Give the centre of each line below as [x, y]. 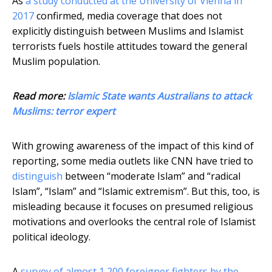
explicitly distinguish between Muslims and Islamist [128, 31]
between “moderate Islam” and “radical [151, 176]
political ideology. [51, 237]
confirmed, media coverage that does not [128, 16]
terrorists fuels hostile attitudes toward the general [130, 46]
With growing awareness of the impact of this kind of [133, 146]
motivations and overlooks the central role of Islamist [134, 222]
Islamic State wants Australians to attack [159, 96]
